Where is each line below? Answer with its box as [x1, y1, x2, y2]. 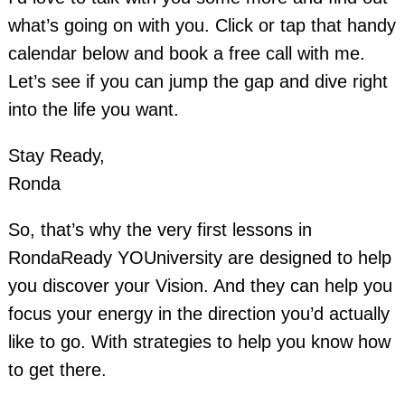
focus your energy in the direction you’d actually [7, 304, 390, 325]
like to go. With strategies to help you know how [7, 332, 391, 353]
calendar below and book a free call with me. [7, 42, 365, 63]
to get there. [7, 360, 107, 381]
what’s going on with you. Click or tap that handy [7, 14, 396, 35]
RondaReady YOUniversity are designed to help [7, 248, 391, 268]
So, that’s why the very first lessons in [7, 220, 312, 240]
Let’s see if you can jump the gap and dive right [7, 71, 388, 91]
